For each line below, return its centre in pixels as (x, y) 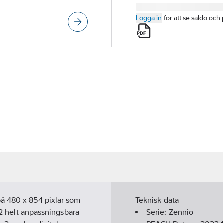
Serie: (158, 212)
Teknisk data (157, 200)
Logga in (149, 18)
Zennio (181, 212)
